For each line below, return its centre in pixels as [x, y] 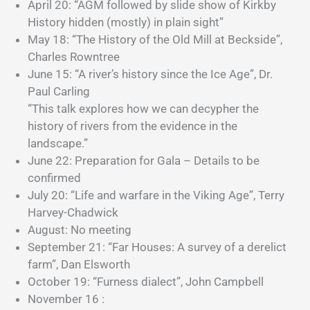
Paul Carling [59, 91]
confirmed [54, 178]
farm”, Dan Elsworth [79, 264]
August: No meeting [80, 230]
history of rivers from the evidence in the [133, 126]
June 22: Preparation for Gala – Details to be [144, 161]
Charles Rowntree [75, 57]
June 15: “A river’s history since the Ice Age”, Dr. [150, 74]
